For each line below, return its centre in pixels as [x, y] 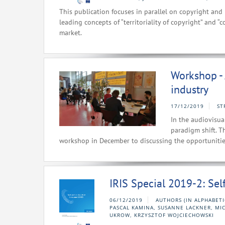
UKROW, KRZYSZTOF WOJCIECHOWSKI [162, 215]
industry [190, 89]
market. [71, 33]
